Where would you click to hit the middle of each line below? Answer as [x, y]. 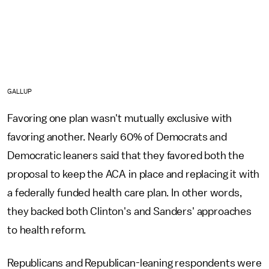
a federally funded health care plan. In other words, [125, 192]
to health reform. [48, 230]
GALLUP [20, 91]
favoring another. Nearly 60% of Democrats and [117, 137]
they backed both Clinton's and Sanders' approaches [129, 211]
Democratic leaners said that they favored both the [126, 155]
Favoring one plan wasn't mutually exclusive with [120, 118]
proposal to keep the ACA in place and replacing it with [134, 174]
